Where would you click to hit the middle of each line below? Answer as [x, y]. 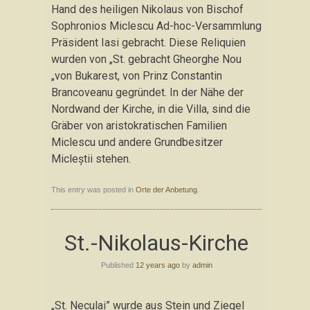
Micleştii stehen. [91, 159]
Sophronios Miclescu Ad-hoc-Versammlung [156, 26]
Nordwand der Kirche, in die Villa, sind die [151, 109]
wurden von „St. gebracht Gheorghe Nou [146, 59]
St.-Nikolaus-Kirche [156, 243]
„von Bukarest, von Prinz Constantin [137, 76]
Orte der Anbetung [166, 190]
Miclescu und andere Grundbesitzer [137, 142]
